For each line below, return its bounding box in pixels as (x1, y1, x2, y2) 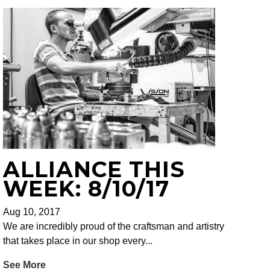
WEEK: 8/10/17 (3, 175, 170, 202)
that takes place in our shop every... (3, 236, 153, 246)
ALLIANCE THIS (3, 156, 186, 183)
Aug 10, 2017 (3, 207, 61, 218)
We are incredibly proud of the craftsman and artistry (3, 221, 225, 232)
